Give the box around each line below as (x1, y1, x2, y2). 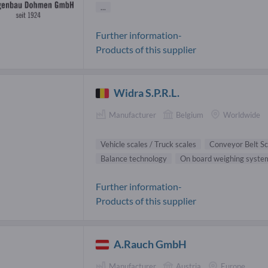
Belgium (176, 110, 203, 120)
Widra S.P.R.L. (114, 86, 180, 100)
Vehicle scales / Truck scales (100, 139, 196, 150)
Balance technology (100, 154, 167, 164)
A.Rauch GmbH (114, 237, 187, 251)
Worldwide (223, 110, 260, 120)
